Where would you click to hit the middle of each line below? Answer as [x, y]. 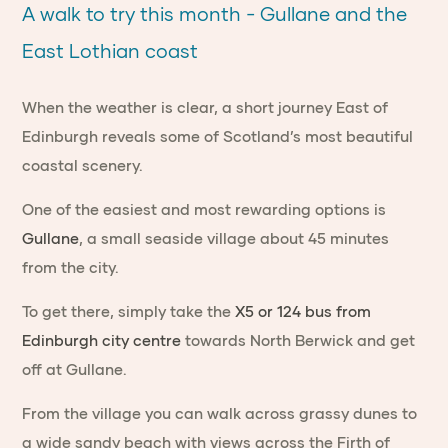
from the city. [71, 267]
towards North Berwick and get [298, 340]
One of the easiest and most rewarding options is [204, 209]
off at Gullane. [75, 369]
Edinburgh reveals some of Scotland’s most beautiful [218, 136]
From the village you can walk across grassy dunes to [220, 413]
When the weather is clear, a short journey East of [205, 107]
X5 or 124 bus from [303, 311]
